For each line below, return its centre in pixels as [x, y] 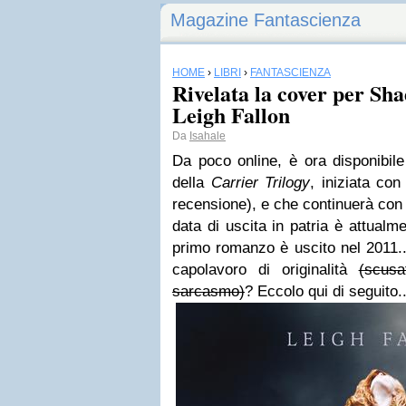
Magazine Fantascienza [266, 20]
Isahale [208, 136]
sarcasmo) [208, 291]
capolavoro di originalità [266, 270]
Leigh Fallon [231, 115]
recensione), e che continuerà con [287, 204]
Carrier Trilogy [260, 183]
